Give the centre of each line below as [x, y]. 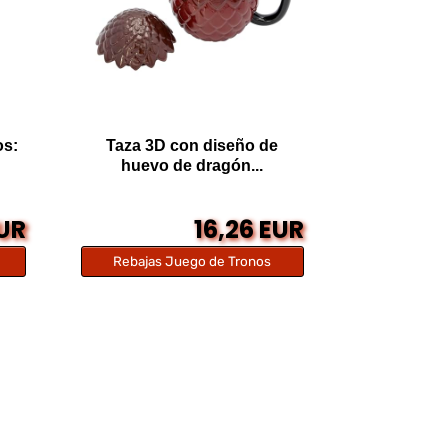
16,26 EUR [249, 230]
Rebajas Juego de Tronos [192, 261]
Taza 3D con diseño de [192, 146]
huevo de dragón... [192, 166]
